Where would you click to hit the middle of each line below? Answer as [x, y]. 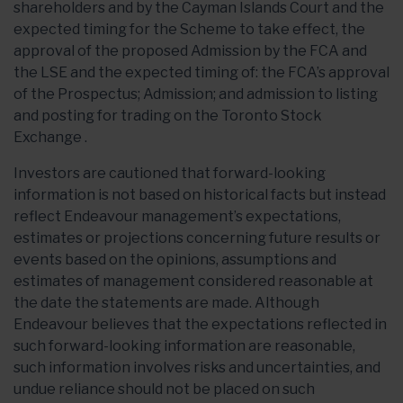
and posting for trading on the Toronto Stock [168, 116]
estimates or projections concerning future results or [197, 238]
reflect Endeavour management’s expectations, [177, 216]
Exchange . [50, 137]
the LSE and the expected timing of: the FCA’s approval [201, 72]
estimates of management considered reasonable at [193, 281]
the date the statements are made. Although [166, 303]
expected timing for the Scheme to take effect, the [189, 29]
